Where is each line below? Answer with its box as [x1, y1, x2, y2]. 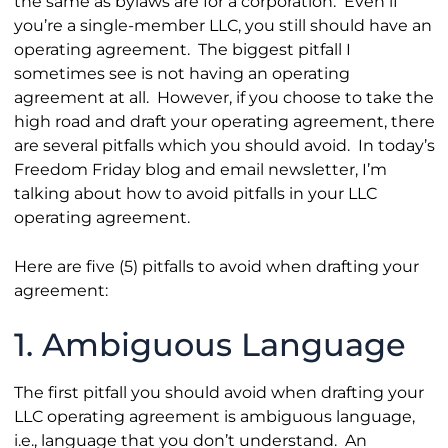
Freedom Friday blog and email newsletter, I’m [13, 159, 387, 180]
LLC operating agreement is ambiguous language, [13, 406, 415, 427]
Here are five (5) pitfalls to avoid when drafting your [13, 255, 419, 276]
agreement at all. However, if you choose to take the [13, 87, 434, 108]
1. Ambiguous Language [13, 324, 406, 364]
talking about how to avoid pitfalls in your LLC [13, 183, 377, 204]
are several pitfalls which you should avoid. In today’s [13, 135, 435, 156]
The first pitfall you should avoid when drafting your [13, 382, 424, 403]
